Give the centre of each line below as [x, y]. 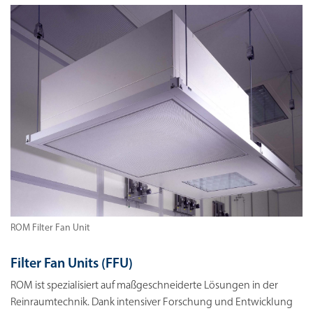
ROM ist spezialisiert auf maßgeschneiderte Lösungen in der [144, 286]
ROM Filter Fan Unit [50, 228]
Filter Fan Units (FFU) [72, 264]
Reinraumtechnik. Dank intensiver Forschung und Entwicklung [152, 303]
